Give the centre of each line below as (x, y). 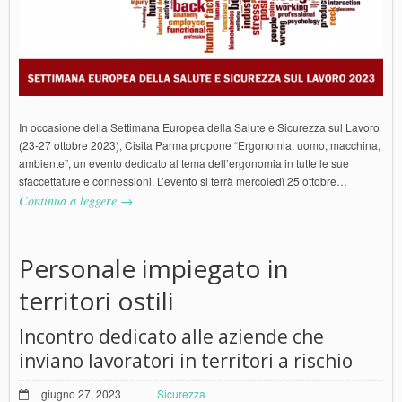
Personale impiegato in (154, 268)
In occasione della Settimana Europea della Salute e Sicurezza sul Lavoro (199, 127)
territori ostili (96, 300)
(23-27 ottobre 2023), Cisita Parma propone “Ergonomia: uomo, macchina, (200, 144)
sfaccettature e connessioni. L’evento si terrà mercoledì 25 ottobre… (183, 180)
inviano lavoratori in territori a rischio (186, 360)
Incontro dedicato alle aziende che (171, 336)
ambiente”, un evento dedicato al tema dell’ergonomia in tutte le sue (184, 162)
